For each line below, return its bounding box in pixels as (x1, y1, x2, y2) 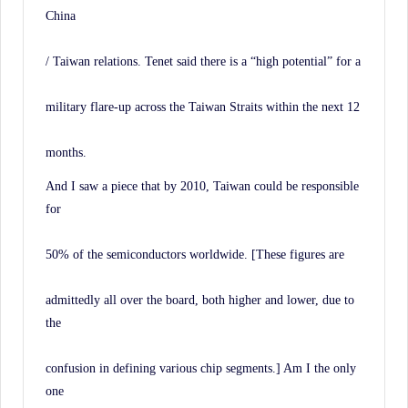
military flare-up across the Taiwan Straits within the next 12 (46, 98, 360, 114)
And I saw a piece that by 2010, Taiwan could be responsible (46, 178, 359, 193)
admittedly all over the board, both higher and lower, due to (46, 291, 354, 307)
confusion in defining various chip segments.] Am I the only (46, 360, 356, 375)
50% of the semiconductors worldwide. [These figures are (46, 246, 344, 261)
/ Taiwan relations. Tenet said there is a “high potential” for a (46, 53, 361, 68)
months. (46, 144, 87, 159)
